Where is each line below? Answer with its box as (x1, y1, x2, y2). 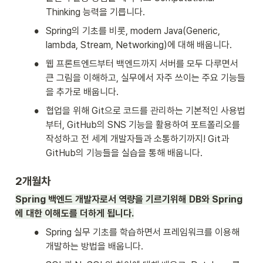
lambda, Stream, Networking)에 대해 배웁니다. (46, 39, 232, 51)
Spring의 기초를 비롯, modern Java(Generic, (46, 25, 220, 37)
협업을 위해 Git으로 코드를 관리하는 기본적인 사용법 (46, 105, 245, 117)
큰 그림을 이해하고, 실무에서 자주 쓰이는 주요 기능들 (46, 72, 245, 84)
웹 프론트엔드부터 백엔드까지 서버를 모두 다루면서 (46, 58, 238, 70)
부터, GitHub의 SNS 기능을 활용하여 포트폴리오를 (46, 119, 240, 131)
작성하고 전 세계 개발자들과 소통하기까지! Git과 (46, 133, 229, 145)
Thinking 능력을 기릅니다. (46, 6, 145, 18)
